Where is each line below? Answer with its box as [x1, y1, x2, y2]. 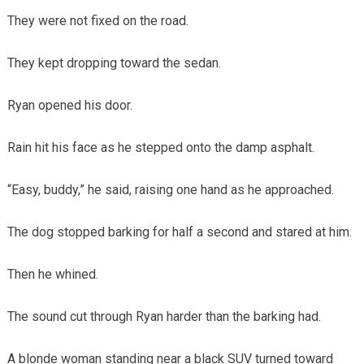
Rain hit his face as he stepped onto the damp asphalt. [6, 140, 314, 156]
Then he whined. [6, 266, 98, 283]
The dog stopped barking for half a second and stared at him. [6, 224, 352, 240]
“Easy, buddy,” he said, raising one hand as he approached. [6, 182, 334, 198]
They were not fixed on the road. [6, 13, 188, 29]
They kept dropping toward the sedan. [6, 55, 221, 71]
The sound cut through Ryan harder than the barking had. [6, 309, 321, 325]
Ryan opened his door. [6, 97, 132, 114]
